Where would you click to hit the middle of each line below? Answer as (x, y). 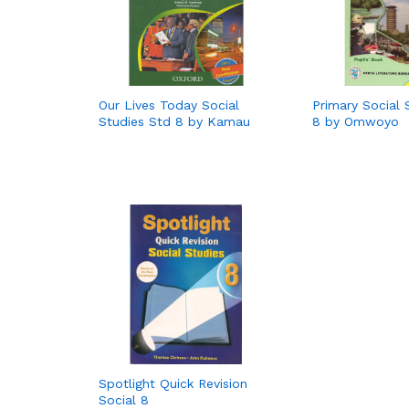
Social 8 (124, 399)
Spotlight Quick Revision (173, 383)
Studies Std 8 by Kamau (174, 122)
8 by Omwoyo (356, 122)
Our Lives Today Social (169, 105)
